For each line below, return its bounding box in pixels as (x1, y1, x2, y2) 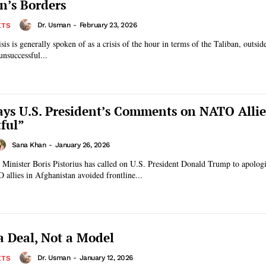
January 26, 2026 (55, 140, 110, 149)
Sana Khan (11, 140, 46, 149)
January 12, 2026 (79, 253, 133, 262)
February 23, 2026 (79, 20, 137, 29)
